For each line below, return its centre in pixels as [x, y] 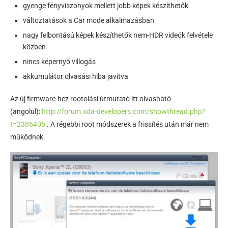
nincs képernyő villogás [59, 61]
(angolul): [26, 111]
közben [34, 47]
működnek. [28, 137]
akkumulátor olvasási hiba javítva [76, 76]
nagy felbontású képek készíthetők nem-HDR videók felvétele [118, 35]
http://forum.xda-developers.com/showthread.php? [124, 111]
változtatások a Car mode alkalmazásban [89, 20]
